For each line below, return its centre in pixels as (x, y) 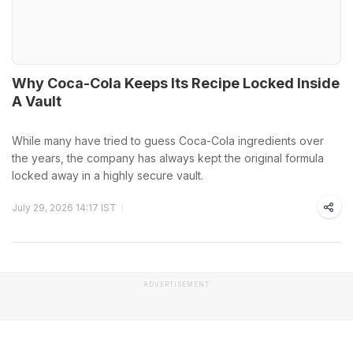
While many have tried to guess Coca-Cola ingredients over (168, 140)
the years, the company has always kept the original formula (168, 158)
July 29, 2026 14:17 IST (64, 207)
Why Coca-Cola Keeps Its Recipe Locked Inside (176, 83)
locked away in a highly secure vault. (108, 175)
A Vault (37, 101)
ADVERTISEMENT (176, 284)
